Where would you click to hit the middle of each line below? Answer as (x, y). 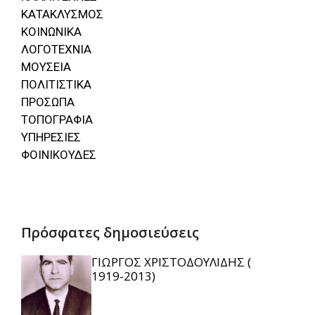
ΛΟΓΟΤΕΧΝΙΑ (56, 50)
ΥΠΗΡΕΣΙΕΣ (51, 137)
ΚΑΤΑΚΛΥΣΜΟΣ (62, 14)
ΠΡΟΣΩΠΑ (48, 102)
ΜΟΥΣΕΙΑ (46, 67)
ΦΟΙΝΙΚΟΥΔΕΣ (59, 155)
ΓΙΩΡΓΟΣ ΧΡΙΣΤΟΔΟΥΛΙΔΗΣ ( (171, 262)
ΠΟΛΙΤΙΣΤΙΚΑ (56, 85)
